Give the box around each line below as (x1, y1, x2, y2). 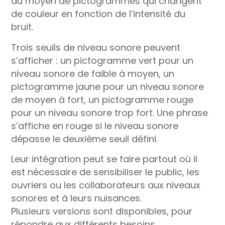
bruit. (11, 20, 34, 33)
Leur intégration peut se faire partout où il (11, 153, 198, 166)
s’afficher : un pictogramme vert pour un (11, 54, 194, 67)
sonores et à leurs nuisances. (11, 192, 142, 205)
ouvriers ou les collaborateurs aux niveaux (11, 179, 201, 192)
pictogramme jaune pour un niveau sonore (11, 80, 204, 93)
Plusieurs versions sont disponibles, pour (11, 205, 193, 218)
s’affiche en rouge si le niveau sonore (11, 119, 179, 132)
